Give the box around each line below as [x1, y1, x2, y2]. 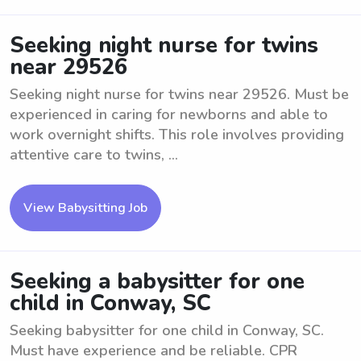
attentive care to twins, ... [10, 145, 178, 164]
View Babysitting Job [23, 199, 147, 217]
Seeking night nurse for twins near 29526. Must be [10, 85, 349, 104]
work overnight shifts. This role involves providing [10, 125, 344, 144]
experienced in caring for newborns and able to [10, 105, 328, 124]
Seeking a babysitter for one [10, 267, 305, 297]
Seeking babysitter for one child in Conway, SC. [10, 321, 324, 340]
